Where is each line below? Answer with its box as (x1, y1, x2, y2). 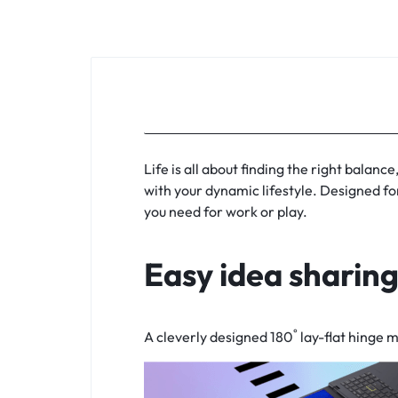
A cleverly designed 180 (144, 328, 293, 346)
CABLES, (13, 57, 120, 92)
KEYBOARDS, (13, 17, 182, 52)
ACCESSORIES (13, 137, 190, 171)
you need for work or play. (144, 203, 307, 221)
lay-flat (300, 328, 346, 346)
